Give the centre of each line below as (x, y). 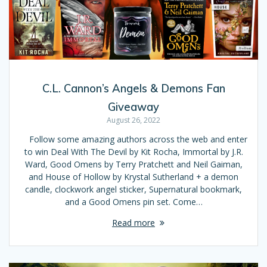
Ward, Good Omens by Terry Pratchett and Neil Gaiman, (133, 164)
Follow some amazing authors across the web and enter (133, 139)
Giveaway (133, 107)
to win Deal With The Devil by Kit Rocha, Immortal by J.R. (133, 151)
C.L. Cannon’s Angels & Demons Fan (133, 88)
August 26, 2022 (133, 120)
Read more (133, 222)
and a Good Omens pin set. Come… (133, 201)
